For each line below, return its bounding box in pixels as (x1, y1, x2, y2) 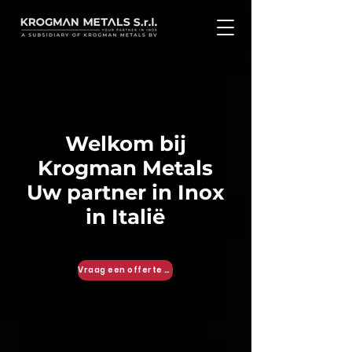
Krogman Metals (38, 156, 213, 181)
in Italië (86, 204, 165, 229)
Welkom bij (64, 131, 186, 156)
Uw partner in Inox (27, 180, 224, 205)
